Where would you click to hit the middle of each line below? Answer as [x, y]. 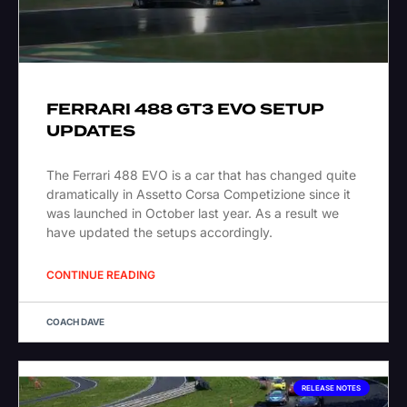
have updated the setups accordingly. [159, 233]
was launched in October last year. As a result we [193, 213]
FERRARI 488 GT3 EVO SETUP [185, 110]
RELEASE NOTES [332, 388]
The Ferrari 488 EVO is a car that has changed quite [201, 175]
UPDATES [91, 132]
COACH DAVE [75, 322]
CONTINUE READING [101, 275]
